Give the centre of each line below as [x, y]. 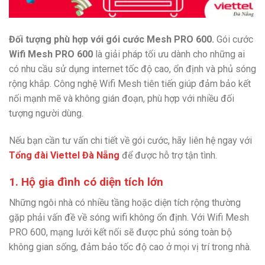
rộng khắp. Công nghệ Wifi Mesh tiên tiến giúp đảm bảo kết [130, 84]
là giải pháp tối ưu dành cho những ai [169, 54]
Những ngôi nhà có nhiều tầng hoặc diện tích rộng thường [125, 202]
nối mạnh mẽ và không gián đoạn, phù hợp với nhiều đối [122, 99]
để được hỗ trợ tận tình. [168, 156]
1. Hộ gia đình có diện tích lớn [86, 182]
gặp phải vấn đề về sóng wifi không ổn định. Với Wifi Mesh [129, 217]
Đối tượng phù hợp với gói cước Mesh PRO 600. [113, 40]
